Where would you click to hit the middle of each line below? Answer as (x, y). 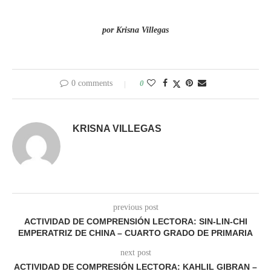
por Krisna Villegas (135, 30)
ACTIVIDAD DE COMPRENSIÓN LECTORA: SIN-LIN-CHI (135, 221)
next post (135, 252)
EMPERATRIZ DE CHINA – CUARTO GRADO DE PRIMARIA (135, 233)
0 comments (92, 83)
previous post (135, 207)
